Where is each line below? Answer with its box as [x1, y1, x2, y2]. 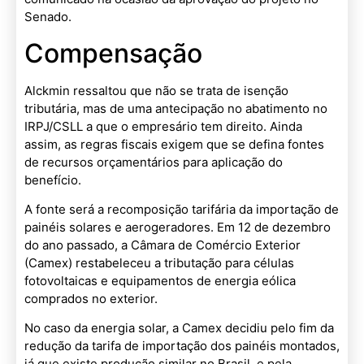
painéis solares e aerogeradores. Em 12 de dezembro [24, 219, 331, 236]
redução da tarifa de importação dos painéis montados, [24, 338, 340, 354]
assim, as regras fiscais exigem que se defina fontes [24, 136, 324, 152]
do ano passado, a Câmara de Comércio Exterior [24, 237, 301, 253]
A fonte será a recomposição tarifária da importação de [24, 201, 339, 218]
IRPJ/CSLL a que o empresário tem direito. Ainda [24, 118, 302, 134]
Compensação [24, 37, 202, 69]
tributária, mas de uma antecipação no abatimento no [24, 100, 327, 116]
